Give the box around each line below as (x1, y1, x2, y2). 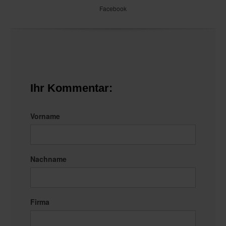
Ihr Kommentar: (30, 81, 112, 94)
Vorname (30, 110, 60, 121)
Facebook (99, 4, 127, 13)
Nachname (30, 153, 67, 164)
